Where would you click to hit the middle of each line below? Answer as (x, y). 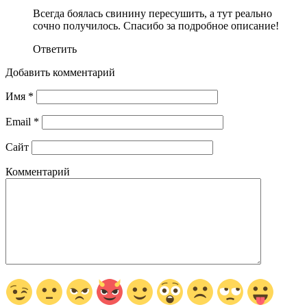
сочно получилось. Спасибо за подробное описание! (156, 25)
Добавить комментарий (60, 72)
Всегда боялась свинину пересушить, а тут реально (152, 13)
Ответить (55, 49)
